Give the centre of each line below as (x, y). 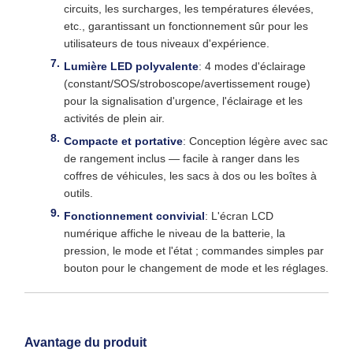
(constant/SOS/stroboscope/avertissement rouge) (187, 84)
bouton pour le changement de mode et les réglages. (196, 268)
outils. (78, 193)
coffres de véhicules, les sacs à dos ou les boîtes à (190, 176)
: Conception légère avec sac (255, 141)
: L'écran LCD (239, 216)
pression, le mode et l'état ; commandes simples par (194, 251)
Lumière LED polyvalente (131, 66)
